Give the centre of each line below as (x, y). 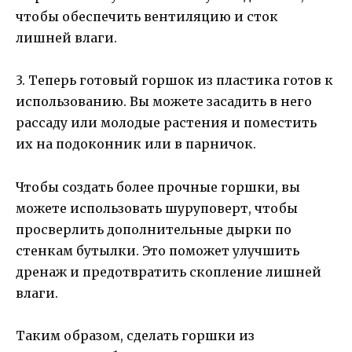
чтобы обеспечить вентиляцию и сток (147, 17)
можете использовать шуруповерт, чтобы (157, 208)
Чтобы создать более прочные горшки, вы (158, 187)
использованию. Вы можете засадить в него (164, 102)
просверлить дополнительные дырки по (154, 229)
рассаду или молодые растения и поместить (166, 123)
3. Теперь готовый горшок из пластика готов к (174, 81)
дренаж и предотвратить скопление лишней (169, 271)
